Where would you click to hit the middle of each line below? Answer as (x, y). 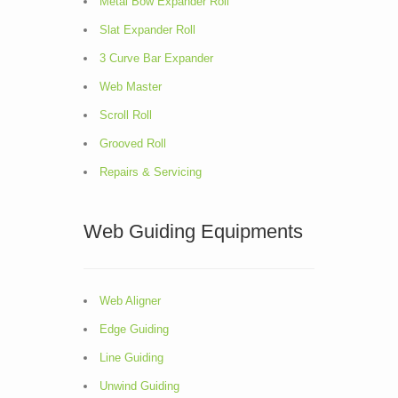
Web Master (131, 87)
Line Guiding (131, 358)
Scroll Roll (126, 115)
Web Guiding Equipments (193, 231)
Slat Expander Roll (147, 30)
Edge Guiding (134, 329)
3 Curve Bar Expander (156, 58)
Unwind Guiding (139, 386)
